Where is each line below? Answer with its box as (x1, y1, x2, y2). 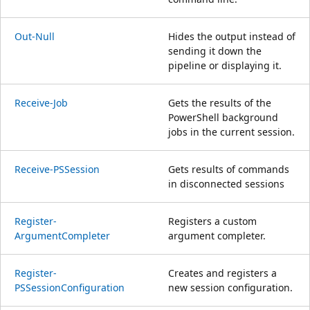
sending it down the (168, 44, 262, 57)
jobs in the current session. (168, 125, 295, 138)
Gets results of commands (168, 162, 289, 176)
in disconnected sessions (168, 176, 284, 190)
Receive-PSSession (15, 162, 100, 176)
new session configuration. (168, 280, 293, 294)
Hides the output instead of (168, 29, 295, 43)
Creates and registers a (168, 266, 277, 280)
